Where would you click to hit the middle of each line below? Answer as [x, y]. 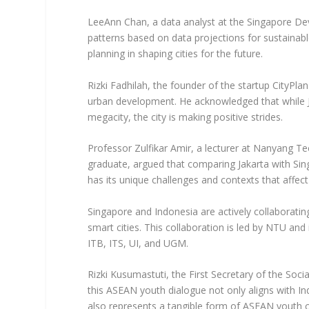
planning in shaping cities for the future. [176, 54]
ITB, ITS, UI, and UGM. [138, 243]
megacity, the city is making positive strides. [186, 117]
